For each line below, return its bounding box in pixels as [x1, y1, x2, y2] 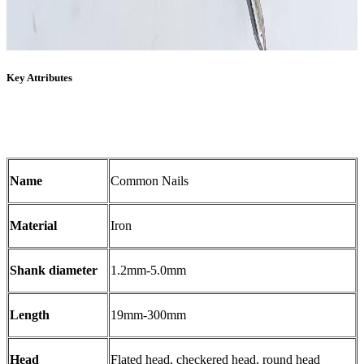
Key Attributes [6, 71, 72, 84]
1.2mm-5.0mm [110, 263, 186, 278]
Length [10, 308, 50, 323]
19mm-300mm [110, 308, 186, 323]
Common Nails [110, 174, 188, 188]
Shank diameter [10, 263, 97, 278]
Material [10, 219, 57, 233]
